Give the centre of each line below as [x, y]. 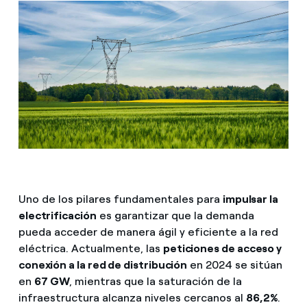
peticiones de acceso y [222, 248]
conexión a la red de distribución [103, 265]
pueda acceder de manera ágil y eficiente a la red [148, 232]
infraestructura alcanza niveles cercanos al [132, 297]
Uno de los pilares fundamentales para [120, 199]
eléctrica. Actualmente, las [90, 248]
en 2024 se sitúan [235, 265]
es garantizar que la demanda [175, 215]
